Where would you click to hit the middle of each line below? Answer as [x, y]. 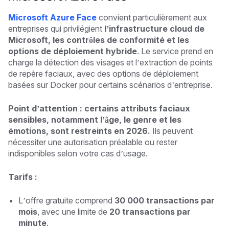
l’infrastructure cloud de [154, 28]
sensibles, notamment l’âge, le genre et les [95, 119]
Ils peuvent [171, 131]
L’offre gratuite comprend [66, 200]
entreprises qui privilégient [56, 28]
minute [32, 223]
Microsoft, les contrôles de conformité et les [99, 40]
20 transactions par [150, 211]
